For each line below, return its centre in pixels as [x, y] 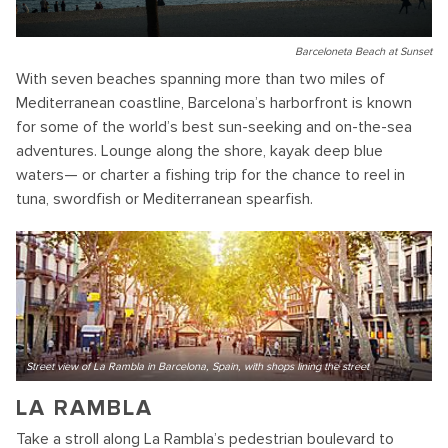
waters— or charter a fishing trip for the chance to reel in [210, 175]
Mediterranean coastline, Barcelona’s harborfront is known [214, 103]
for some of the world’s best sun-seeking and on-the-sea [214, 127]
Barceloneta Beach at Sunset [363, 52]
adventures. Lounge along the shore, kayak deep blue [199, 151]
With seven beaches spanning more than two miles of [200, 79]
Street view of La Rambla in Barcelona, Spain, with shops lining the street [197, 367]
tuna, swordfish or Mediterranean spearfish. [164, 199]
